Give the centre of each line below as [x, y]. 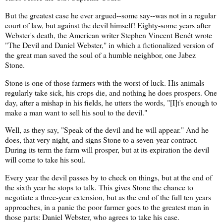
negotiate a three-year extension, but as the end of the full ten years [108, 197]
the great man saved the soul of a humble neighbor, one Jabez [100, 55]
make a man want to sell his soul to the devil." [76, 112]
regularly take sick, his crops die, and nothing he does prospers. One [111, 92]
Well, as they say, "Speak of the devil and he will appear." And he [107, 130]
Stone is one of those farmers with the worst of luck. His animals [105, 82]
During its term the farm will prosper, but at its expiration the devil [107, 150]
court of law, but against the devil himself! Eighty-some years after [108, 25]
